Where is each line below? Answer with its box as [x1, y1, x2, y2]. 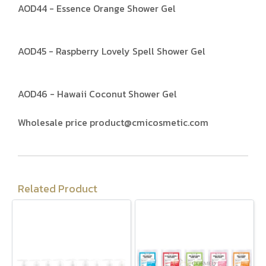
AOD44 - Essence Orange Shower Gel [18, 1, 176, 16]
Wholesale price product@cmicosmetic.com [18, 115, 208, 130]
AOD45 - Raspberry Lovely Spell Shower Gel [18, 44, 205, 59]
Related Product [18, 180, 97, 197]
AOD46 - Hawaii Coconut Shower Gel [18, 87, 177, 102]
